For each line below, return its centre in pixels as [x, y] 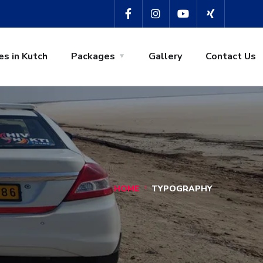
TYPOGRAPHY [182, 188]
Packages [93, 56]
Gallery [165, 56]
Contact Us [230, 56]
